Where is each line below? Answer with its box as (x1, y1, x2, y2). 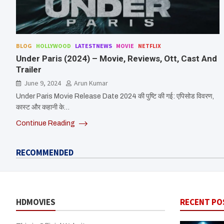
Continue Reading (16, 119, 76, 127)
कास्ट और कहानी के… (16, 103, 69, 111)
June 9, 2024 (24, 78, 61, 88)
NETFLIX (138, 42, 161, 50)
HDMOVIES (16, 196, 55, 208)
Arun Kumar (74, 78, 108, 88)
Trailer (16, 64, 41, 75)
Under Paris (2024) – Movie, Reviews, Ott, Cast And (16, 53, 217, 64)
